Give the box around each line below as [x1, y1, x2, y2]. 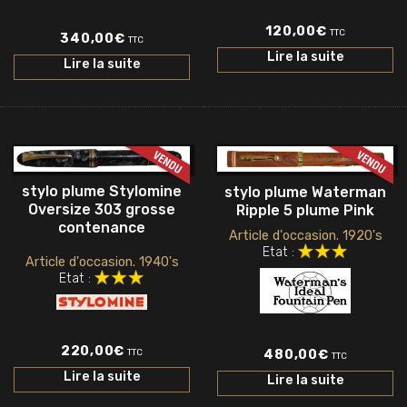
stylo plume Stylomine [22, 183, 182, 201]
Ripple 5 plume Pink [236, 201, 374, 219]
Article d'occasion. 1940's [25, 253, 179, 270]
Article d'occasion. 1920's [228, 228, 382, 244]
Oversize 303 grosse [28, 201, 175, 219]
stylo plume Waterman [224, 183, 386, 201]
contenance [58, 219, 145, 237]
